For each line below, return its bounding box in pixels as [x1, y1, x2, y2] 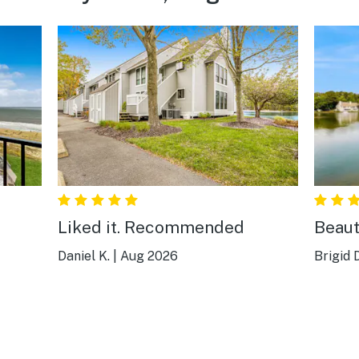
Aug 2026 [119, 248, 178, 264]
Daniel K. [57, 248, 110, 264]
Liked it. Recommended [57, 216, 244, 237]
